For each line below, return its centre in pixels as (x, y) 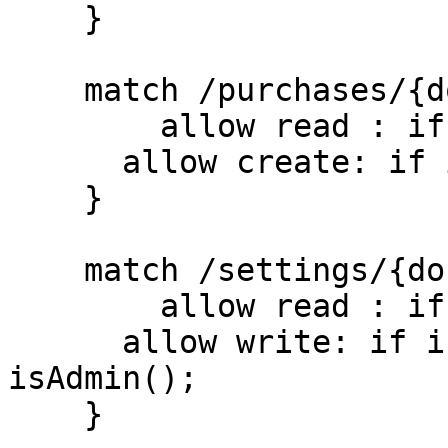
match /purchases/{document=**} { (46, 90)
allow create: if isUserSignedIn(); (65, 162)
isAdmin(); (103, 378)
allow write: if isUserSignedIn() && (65, 342)
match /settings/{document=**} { (46, 270)
